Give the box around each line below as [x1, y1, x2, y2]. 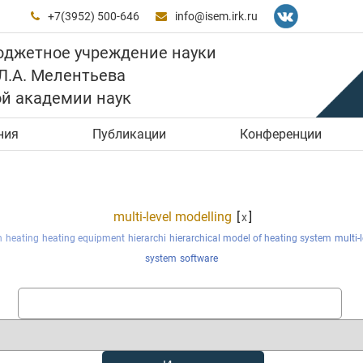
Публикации [92, 126, 166, 142]
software [180, 252, 218, 264]
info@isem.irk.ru [175, 9, 258, 23]
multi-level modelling [113, 208, 232, 224]
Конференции [239, 126, 322, 142]
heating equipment [42, 232, 125, 244]
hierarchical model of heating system [169, 232, 331, 244]
